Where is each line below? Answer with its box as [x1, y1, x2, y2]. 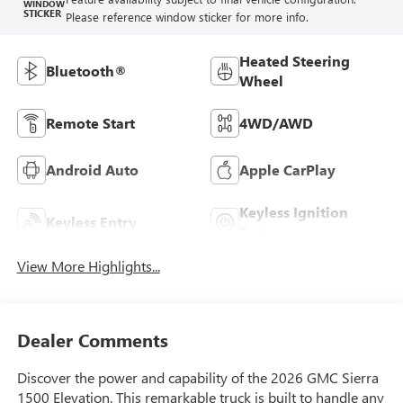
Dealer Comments [16, 327, 168, 352]
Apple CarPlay [239, 160, 336, 180]
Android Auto [45, 160, 139, 180]
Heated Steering [239, 51, 350, 71]
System [239, 222, 289, 242]
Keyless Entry [45, 212, 137, 232]
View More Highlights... [16, 256, 160, 276]
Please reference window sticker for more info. [65, 9, 309, 25]
